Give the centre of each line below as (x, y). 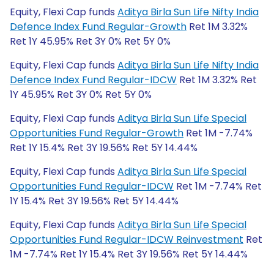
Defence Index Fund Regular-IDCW (93, 80)
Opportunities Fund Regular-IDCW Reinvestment (127, 239)
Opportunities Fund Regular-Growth (97, 133)
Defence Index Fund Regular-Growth (98, 27)
